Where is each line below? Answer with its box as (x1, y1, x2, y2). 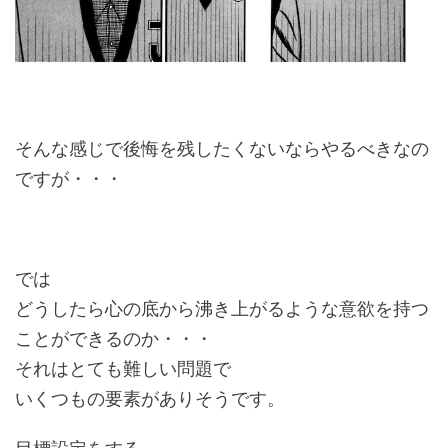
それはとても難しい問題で (15, 359, 231, 380)
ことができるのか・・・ (15, 329, 213, 350)
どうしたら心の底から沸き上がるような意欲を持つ (15, 299, 429, 320)
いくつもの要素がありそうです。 (15, 389, 285, 410)
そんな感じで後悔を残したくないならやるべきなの (15, 139, 429, 160)
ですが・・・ (15, 169, 123, 190)
